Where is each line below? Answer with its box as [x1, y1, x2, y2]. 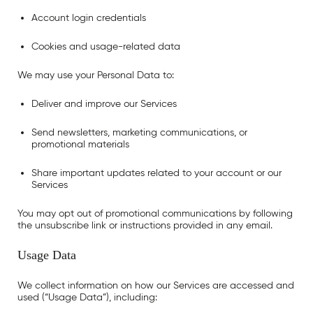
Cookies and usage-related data [31, 41, 180, 52]
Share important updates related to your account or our [31, 167, 282, 179]
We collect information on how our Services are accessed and [17, 279, 294, 291]
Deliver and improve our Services [31, 98, 177, 110]
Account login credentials [31, 12, 146, 24]
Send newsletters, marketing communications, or [31, 126, 247, 138]
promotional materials [31, 138, 129, 150]
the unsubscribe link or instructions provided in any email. [17, 219, 272, 231]
